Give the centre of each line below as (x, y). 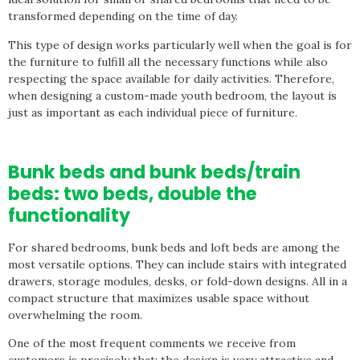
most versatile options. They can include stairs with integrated (177, 264)
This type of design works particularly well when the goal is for (180, 45)
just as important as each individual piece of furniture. (153, 112)
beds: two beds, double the (133, 193)
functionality (69, 215)
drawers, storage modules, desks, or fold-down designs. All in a (178, 281)
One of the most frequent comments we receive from (152, 343)
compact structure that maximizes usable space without (159, 298)
